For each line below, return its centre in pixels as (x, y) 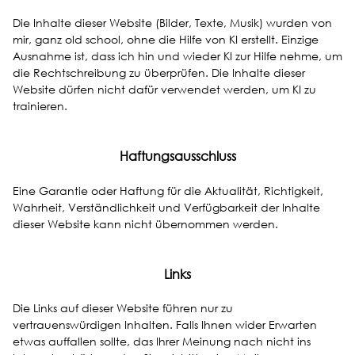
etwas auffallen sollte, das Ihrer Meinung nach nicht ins (162, 342)
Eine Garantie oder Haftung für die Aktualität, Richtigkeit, (168, 190)
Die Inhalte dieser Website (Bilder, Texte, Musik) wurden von (172, 22)
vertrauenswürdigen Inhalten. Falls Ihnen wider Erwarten (165, 325)
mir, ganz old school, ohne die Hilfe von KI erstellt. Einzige (166, 39)
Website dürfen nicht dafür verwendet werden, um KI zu (164, 89)
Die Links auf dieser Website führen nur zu (123, 308)
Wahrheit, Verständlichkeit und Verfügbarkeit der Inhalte (166, 207)
